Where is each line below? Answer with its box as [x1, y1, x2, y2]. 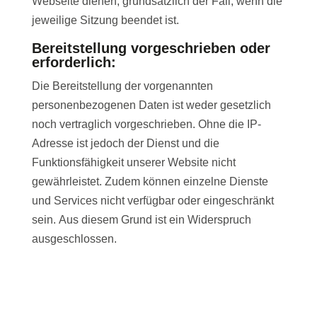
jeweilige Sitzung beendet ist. [31, 14, 179, 27]
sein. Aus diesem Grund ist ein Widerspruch [31, 214, 251, 226]
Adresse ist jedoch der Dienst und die [31, 137, 219, 150]
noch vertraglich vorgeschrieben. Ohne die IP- [31, 118, 261, 131]
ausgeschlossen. [31, 233, 117, 246]
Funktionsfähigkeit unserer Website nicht [31, 156, 236, 169]
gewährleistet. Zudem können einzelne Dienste [31, 175, 268, 188]
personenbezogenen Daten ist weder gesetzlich [31, 99, 271, 112]
